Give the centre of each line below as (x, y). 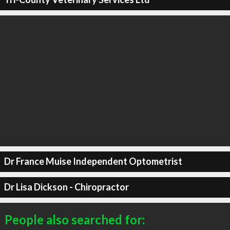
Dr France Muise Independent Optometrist (93, 161)
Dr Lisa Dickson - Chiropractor (66, 187)
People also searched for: (74, 219)
